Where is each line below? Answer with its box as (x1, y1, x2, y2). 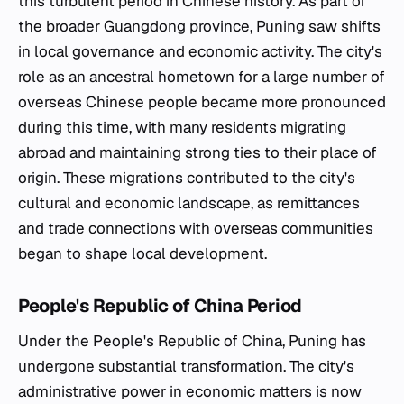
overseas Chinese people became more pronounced (18, 91, 386, 112)
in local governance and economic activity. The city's (18, 41, 382, 61)
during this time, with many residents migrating (18, 116, 346, 137)
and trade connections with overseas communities (18, 217, 373, 238)
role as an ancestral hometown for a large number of (18, 66, 385, 87)
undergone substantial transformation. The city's (18, 355, 354, 376)
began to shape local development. (18, 243, 267, 263)
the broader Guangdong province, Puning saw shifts (18, 15, 381, 36)
